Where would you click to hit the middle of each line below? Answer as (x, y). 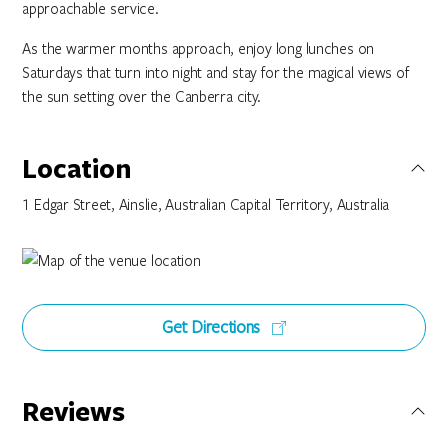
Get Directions (213, 326)
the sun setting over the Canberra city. (142, 96)
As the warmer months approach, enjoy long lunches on (198, 48)
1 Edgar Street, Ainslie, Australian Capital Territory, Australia (205, 204)
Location (77, 168)
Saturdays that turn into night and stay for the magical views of (215, 72)
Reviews (74, 411)
